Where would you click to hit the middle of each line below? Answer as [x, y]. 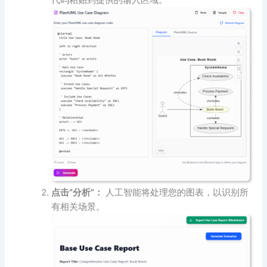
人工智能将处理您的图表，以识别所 [176, 193]
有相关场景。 [78, 207]
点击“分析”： [77, 193]
